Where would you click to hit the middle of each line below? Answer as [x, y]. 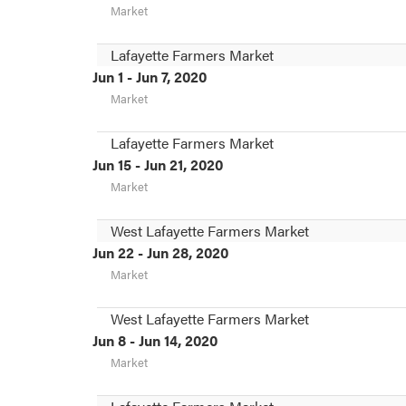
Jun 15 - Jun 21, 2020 [158, 164]
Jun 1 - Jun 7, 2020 [150, 76]
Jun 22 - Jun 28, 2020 [160, 252]
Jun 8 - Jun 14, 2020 [155, 340]
